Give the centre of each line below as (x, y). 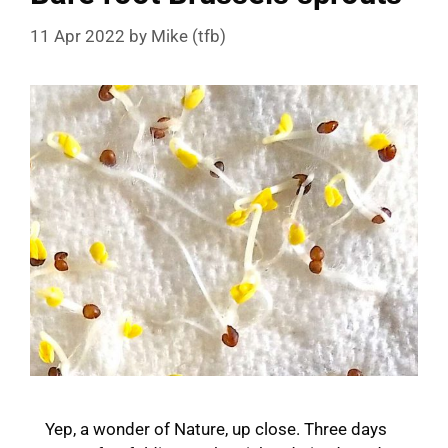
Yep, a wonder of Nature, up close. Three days (216, 428)
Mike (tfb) (188, 35)
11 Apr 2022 (77, 35)
